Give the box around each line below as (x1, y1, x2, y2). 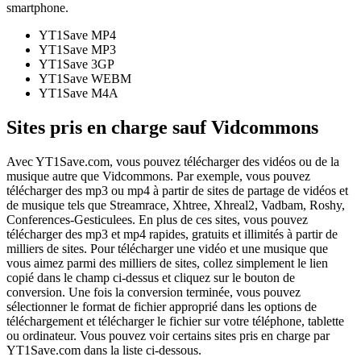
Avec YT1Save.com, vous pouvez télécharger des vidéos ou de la (6, 155, 339, 169)
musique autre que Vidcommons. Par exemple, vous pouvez (6, 169, 310, 184)
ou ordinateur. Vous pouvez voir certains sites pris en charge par (6, 329, 330, 343)
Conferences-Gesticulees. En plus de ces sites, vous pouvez (6, 213, 308, 227)
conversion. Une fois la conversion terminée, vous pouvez (6, 285, 301, 300)
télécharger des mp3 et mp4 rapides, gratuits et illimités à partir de (6, 227, 338, 242)
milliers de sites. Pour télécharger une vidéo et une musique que (6, 242, 328, 256)
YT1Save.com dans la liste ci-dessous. (6, 343, 201, 358)
